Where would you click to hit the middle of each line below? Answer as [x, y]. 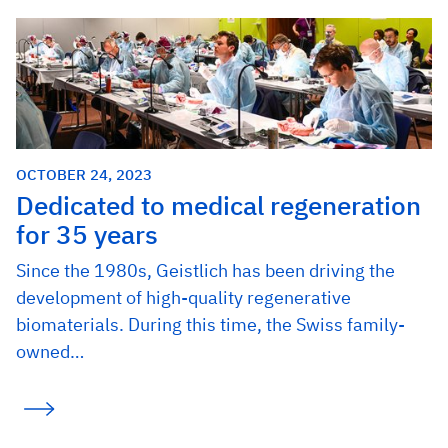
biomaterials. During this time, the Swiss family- [210, 325]
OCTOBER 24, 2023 [84, 174]
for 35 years [87, 235]
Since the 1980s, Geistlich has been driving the [205, 271]
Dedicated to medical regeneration [218, 206]
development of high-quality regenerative [183, 298]
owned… [50, 352]
